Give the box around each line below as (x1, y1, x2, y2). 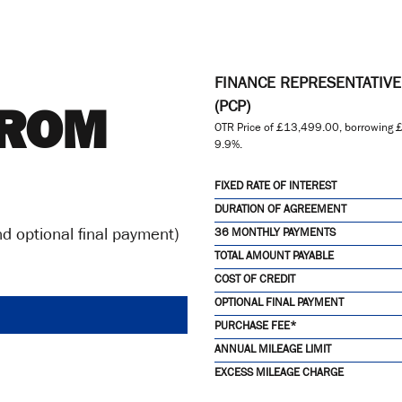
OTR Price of (214, 123, 276, 135)
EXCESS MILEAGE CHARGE (214, 368, 344, 380)
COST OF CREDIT (214, 275, 295, 287)
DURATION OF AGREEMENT (214, 205, 346, 217)
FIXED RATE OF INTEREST (214, 181, 336, 194)
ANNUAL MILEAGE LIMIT (214, 345, 331, 357)
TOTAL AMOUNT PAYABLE (214, 251, 334, 264)
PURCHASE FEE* (214, 321, 297, 334)
